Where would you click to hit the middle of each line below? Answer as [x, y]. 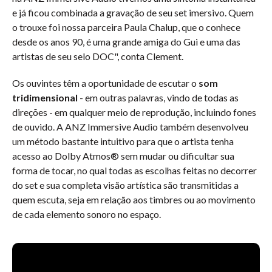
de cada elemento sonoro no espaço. [87, 214]
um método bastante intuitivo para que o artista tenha [123, 141]
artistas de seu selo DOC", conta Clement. [98, 56]
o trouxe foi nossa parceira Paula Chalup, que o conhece [126, 27]
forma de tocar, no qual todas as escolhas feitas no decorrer [134, 170]
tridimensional [45, 97]
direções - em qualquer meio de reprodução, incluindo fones [134, 112]
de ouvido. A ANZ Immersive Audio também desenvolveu [130, 127]
